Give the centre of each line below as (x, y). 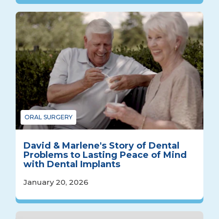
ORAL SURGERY (48, 117)
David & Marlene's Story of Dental (101, 145)
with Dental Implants (72, 164)
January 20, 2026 (56, 182)
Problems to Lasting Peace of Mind (105, 155)
